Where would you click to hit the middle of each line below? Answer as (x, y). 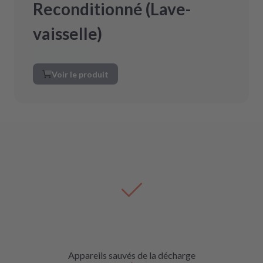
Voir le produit (80, 74)
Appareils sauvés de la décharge (131, 255)
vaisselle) (68, 33)
